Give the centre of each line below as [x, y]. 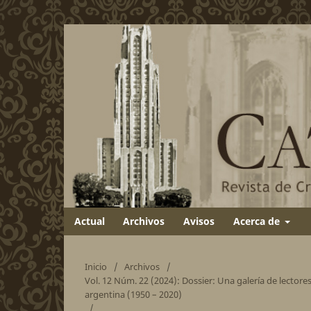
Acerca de [258, 221]
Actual [89, 221]
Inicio [96, 266]
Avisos [199, 221]
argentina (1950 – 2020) [133, 294]
